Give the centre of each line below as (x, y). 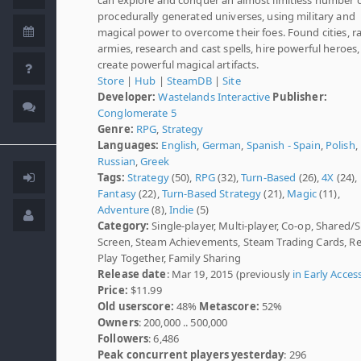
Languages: (129, 145)
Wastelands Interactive (214, 96)
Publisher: (300, 96)
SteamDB (189, 80)
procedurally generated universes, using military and (226, 16)
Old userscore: (136, 306)
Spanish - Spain (283, 145)
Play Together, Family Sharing (169, 257)
